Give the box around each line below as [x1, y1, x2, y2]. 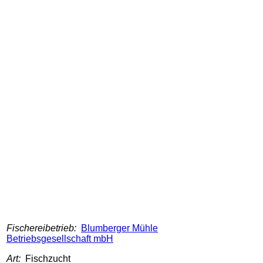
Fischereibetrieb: [6, 223, 81, 234]
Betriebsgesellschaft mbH [6, 234, 113, 244]
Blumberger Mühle [81, 223, 158, 234]
